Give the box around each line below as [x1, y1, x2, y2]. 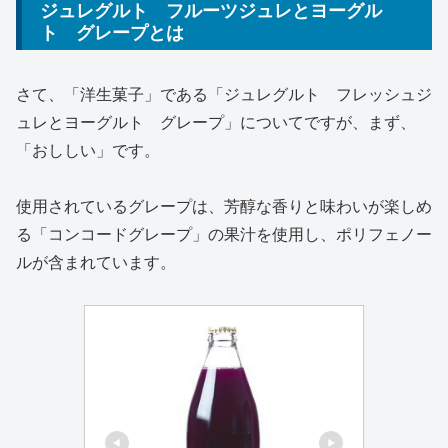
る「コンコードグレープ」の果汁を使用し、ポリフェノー [16, 222, 432, 246]
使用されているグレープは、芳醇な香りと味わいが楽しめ [16, 194, 432, 218]
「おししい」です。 [16, 137, 160, 161]
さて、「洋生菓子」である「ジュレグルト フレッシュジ [16, 81, 432, 105]
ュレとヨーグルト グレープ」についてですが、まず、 [16, 109, 416, 133]
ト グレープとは [40, 19, 184, 46]
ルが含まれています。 [16, 250, 176, 274]
